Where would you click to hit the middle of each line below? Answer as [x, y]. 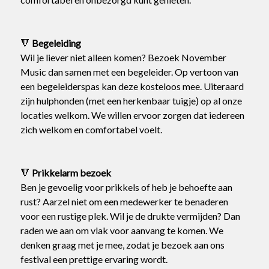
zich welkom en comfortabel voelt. [91, 129]
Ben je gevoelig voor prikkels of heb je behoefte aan [126, 187]
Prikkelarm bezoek [71, 173]
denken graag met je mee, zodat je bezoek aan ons [122, 245]
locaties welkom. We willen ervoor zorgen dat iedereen [132, 115]
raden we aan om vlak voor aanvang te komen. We [122, 230]
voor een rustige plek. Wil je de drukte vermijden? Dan [130, 216]
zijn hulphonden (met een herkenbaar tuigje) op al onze [131, 101]
